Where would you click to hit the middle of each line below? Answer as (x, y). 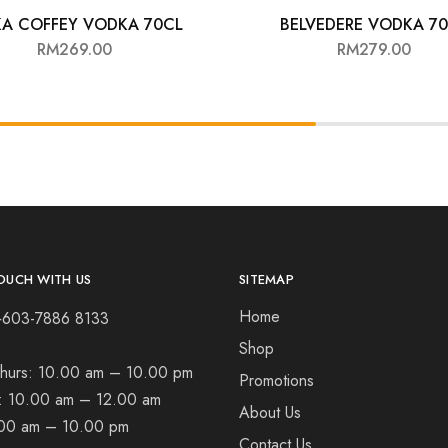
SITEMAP (266, 279)
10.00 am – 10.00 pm (115, 372)
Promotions (276, 380)
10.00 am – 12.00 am (84, 399)
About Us (270, 412)
